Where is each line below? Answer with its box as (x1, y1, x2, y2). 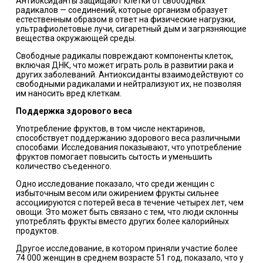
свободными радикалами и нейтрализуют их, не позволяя (15, 79, 241, 89)
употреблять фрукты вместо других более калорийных (15, 216, 229, 226)
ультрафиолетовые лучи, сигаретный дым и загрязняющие (15, 23, 247, 33)
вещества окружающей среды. (15, 33, 136, 43)
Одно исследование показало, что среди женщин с (15, 178, 214, 188)
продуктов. (15, 225, 59, 235)
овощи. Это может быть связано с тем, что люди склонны (15, 207, 238, 217)
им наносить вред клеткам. (15, 88, 122, 98)
